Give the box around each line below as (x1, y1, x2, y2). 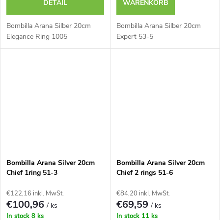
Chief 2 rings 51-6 (116, 167, 173, 177)
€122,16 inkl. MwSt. (6, 189, 64, 198)
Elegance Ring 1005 (6, 31, 67, 41)
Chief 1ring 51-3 (6, 167, 57, 177)
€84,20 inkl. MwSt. (116, 189, 170, 198)
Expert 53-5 (116, 31, 153, 41)
